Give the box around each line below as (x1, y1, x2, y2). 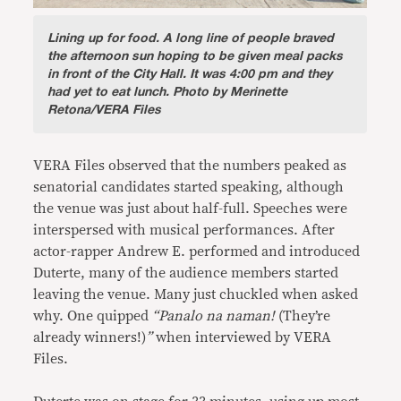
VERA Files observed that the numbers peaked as (33, 158, 347, 173)
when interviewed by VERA (152, 330, 332, 345)
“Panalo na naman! (152, 309, 279, 323)
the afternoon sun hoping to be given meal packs (47, 46, 344, 66)
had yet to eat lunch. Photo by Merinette (47, 81, 288, 102)
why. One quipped (33, 309, 153, 323)
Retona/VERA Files (47, 99, 162, 120)
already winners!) (33, 330, 147, 345)
